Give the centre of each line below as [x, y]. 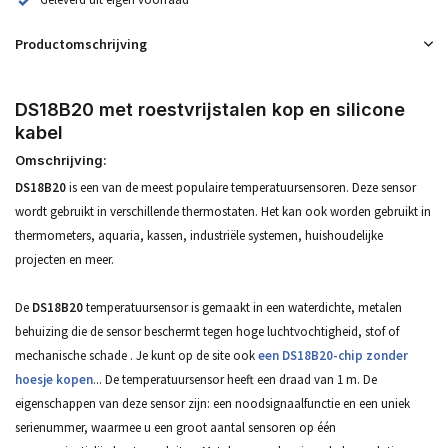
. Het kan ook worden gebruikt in [343, 211]
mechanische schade [71, 355]
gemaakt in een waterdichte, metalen [302, 307]
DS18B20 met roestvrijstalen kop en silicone [210, 109]
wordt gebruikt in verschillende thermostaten [135, 211]
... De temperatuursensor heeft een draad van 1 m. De [235, 379]
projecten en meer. [64, 259]
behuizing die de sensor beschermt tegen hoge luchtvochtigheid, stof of [207, 331]
